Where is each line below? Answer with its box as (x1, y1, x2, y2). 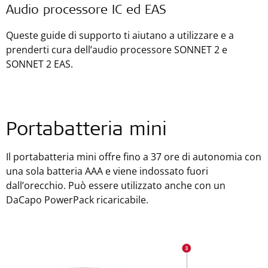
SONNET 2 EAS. (6, 57, 73, 71)
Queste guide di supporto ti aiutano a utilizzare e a (6, 29, 234, 42)
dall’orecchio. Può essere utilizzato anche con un (6, 179, 226, 192)
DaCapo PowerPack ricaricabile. (6, 193, 148, 206)
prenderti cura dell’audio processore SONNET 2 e (6, 43, 227, 56)
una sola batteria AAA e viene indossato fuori (6, 165, 208, 178)
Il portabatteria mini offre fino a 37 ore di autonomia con (6, 150, 261, 163)
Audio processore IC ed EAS (6, 5, 166, 17)
